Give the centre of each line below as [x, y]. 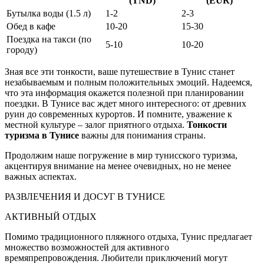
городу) [22, 50]
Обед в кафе [31, 27]
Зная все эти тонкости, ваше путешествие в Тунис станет [120, 72]
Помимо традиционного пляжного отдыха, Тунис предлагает [128, 237]
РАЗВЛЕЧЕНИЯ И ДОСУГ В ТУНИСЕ [85, 197]
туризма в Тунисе [42, 136]
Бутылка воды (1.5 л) [49, 14]
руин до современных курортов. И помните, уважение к [118, 114]
